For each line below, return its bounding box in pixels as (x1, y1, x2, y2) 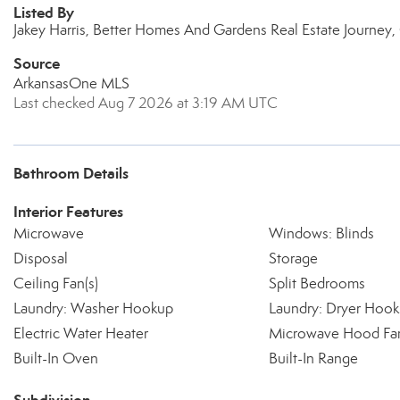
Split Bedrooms (268, 274, 365, 293)
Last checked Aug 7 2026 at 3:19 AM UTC (13, 94, 278, 112)
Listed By (13, 3, 74, 22)
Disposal (13, 249, 68, 268)
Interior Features (13, 202, 123, 221)
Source (13, 54, 60, 73)
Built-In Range (268, 349, 358, 368)
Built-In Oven (13, 349, 98, 368)
